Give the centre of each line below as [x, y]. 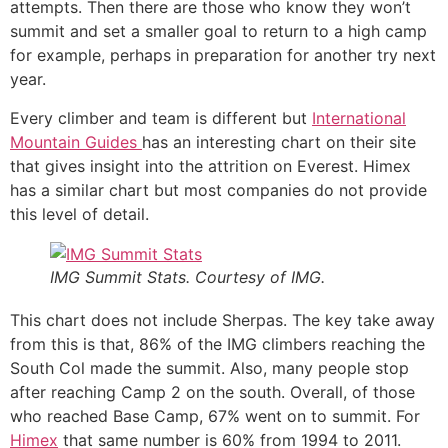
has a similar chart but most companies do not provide [218, 189]
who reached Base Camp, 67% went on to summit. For [215, 415]
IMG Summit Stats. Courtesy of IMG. [187, 276]
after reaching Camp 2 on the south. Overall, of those [212, 391]
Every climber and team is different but [161, 117]
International [359, 117]
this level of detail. [79, 213]
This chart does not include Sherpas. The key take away [222, 319]
